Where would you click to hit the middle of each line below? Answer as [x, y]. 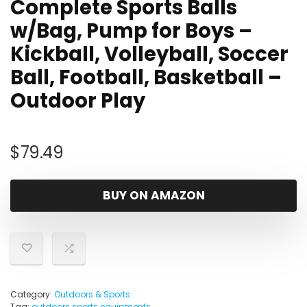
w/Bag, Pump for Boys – [131, 31]
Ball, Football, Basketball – [146, 77]
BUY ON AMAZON [153, 195]
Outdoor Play [78, 101]
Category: [32, 294]
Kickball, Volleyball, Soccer [149, 54]
